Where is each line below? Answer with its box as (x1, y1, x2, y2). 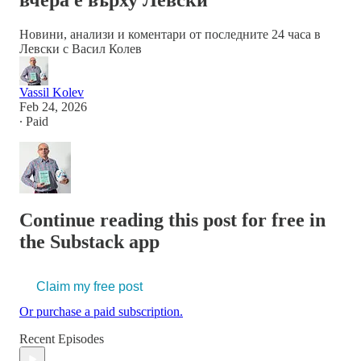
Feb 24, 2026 (19, 100, 87, 114)
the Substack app (19, 231, 160, 253)
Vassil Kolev (19, 85, 84, 100)
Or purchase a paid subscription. (19, 305, 183, 319)
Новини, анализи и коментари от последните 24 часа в (19, 27, 321, 42)
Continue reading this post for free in (19, 210, 326, 231)
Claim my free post (36, 280, 143, 294)
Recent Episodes (19, 332, 104, 346)
